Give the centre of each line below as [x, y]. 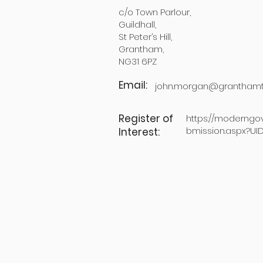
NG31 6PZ [138, 61]
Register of [146, 119]
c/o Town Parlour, [155, 12]
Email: [133, 85]
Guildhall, [138, 24]
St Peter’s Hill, [146, 37]
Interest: [139, 132]
